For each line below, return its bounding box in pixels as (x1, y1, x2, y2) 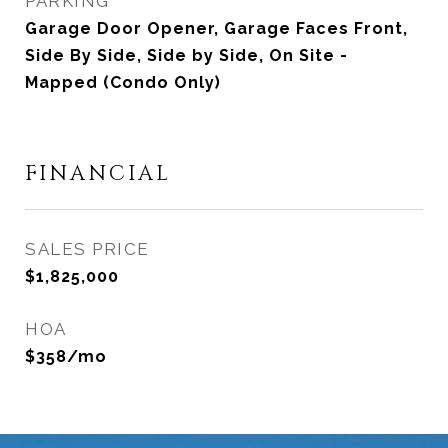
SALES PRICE (25, 239, 150, 259)
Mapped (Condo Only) (25, 73, 221, 92)
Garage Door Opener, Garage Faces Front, (25, 19, 408, 38)
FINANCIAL (25, 160, 171, 188)
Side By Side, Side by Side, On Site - (25, 46, 348, 65)
